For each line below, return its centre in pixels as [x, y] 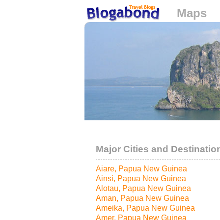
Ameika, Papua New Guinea [145, 208]
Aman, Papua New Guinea [142, 198]
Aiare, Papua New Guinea [141, 169]
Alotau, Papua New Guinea [143, 188]
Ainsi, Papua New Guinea [141, 179]
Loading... [103, 29]
